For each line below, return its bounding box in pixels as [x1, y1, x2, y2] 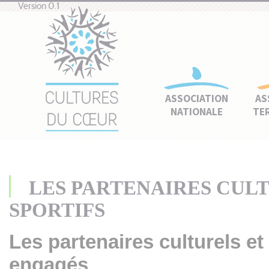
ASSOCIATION [165, 92, 228, 105]
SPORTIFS [9, 199, 105, 222]
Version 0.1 [18, 2, 59, 11]
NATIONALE [171, 105, 223, 118]
